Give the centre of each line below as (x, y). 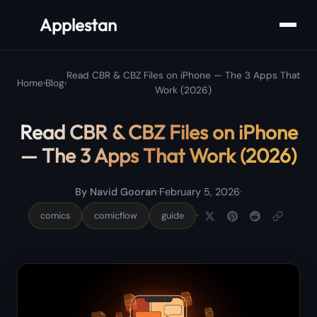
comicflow (115, 215)
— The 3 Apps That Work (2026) (158, 155)
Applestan (78, 25)
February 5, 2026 (199, 191)
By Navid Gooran (115, 191)
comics (55, 215)
